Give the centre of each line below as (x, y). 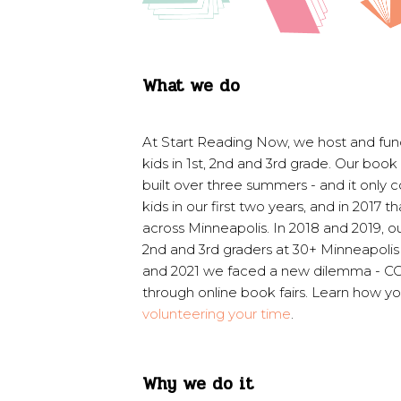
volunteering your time (217, 314)
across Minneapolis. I (210, 228)
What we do (191, 86)
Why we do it (198, 384)
